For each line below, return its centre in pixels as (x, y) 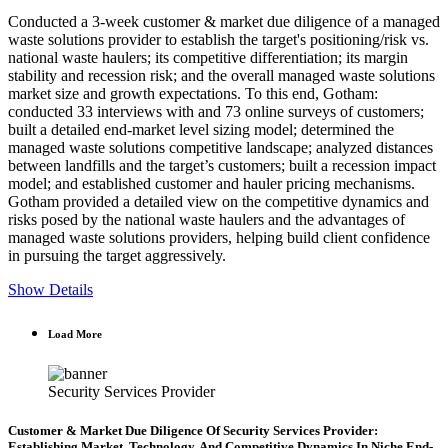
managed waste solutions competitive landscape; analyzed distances (220, 147)
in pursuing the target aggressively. (119, 255)
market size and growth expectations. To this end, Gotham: (195, 93)
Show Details (50, 289)
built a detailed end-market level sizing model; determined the (201, 129)
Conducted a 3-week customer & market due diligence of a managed (224, 21)
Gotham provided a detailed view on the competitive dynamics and (218, 201)
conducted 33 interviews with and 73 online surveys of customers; (216, 111)
